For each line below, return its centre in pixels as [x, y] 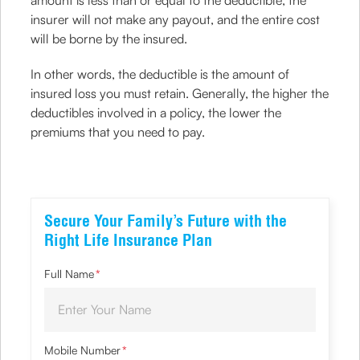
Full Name [70, 274]
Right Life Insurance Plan [129, 240]
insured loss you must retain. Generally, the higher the [180, 93]
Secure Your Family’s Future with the [166, 221]
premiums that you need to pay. [118, 132]
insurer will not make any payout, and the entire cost [176, 19]
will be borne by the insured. [109, 39]
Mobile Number [83, 350]
